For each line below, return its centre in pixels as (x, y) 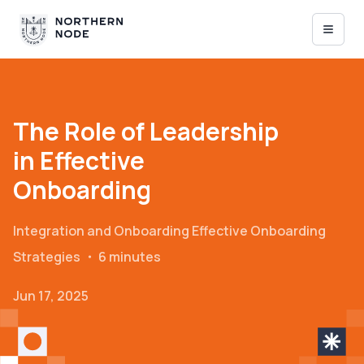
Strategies (47, 257)
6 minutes (130, 257)
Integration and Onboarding (101, 231)
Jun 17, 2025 (51, 296)
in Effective (79, 160)
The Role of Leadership (146, 131)
